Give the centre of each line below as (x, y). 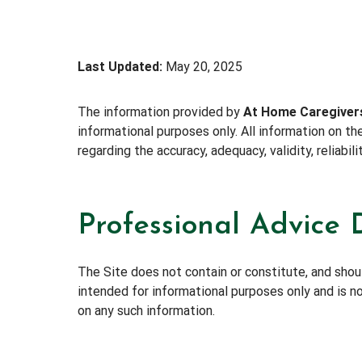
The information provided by (160, 112)
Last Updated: (120, 66)
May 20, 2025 (202, 66)
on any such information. (146, 310)
